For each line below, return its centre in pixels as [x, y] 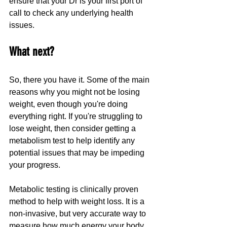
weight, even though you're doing [69, 104]
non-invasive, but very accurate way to [79, 214]
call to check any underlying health [72, 13]
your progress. [36, 165]
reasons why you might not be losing [75, 92]
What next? [31, 52]
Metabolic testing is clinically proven [75, 190]
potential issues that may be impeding [78, 153]
